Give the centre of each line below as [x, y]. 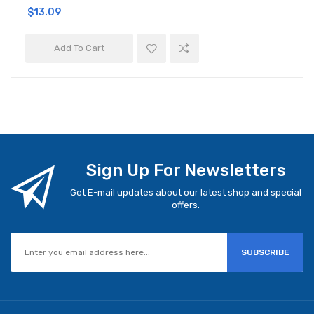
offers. [186, 205]
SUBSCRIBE [265, 252]
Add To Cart [79, 48]
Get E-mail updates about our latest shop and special [186, 192]
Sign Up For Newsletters [186, 170]
